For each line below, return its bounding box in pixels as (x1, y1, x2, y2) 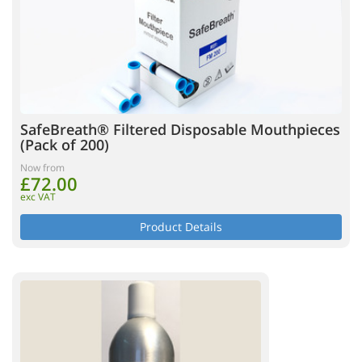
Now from (20, 161, 65, 175)
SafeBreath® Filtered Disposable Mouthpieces (20, 120, 340, 140)
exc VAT (20, 190, 56, 204)
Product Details (140, 219, 222, 235)
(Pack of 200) (20, 135, 109, 155)
